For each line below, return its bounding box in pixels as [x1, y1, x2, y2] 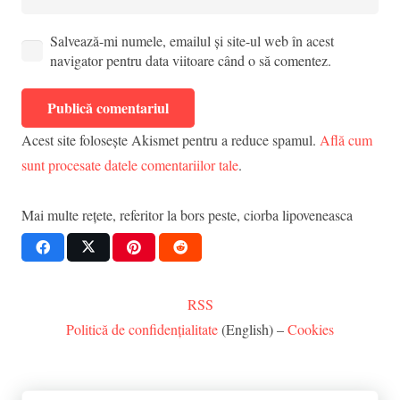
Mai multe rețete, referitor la [21, 205, 180, 225]
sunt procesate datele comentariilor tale [21, 155, 238, 175]
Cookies [287, 320, 334, 339]
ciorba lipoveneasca [244, 205, 353, 225]
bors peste [180, 205, 237, 225]
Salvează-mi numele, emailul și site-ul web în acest [50, 31, 334, 51]
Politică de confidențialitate [66, 320, 218, 339]
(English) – [218, 320, 287, 339]
